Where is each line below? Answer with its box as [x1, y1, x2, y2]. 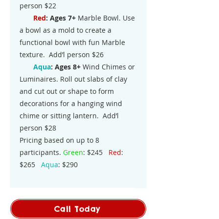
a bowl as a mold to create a [20, 25, 111, 35]
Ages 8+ [55, 62, 81, 71]
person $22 [20, 1, 56, 10]
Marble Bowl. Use [76, 13, 135, 22]
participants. [20, 148, 63, 157]
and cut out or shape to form [20, 87, 114, 96]
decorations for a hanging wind [20, 99, 122, 108]
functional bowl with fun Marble [20, 38, 125, 47]
